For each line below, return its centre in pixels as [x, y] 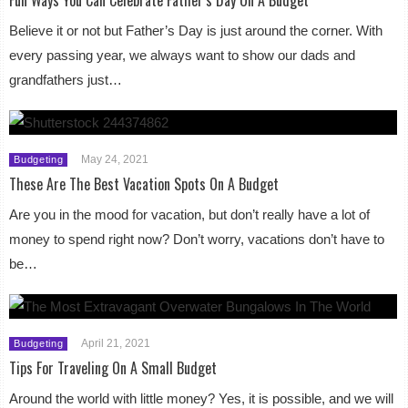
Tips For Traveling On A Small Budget [113, 367]
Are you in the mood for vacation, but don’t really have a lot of [190, 214]
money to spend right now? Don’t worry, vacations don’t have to [197, 239]
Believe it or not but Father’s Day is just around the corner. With [196, 30]
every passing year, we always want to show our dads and [183, 55]
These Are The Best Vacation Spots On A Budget [144, 184]
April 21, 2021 [116, 343]
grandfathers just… [66, 79]
